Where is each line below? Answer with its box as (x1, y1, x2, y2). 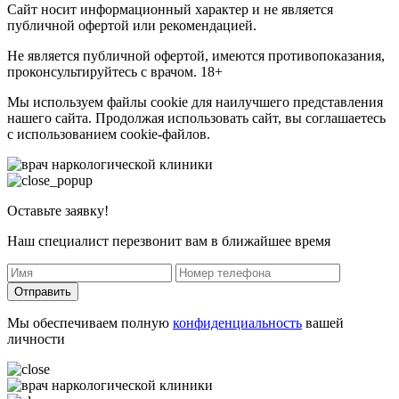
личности (7, 330, 65, 346)
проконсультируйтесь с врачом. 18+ (7, 63, 223, 79)
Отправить (14, 284, 71, 298)
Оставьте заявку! (7, 202, 109, 218)
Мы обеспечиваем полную (7, 314, 173, 330)
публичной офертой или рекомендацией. (7, 17, 256, 33)
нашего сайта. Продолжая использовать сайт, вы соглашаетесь (7, 110, 386, 126)
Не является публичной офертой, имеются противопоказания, (7, 47, 385, 63)
